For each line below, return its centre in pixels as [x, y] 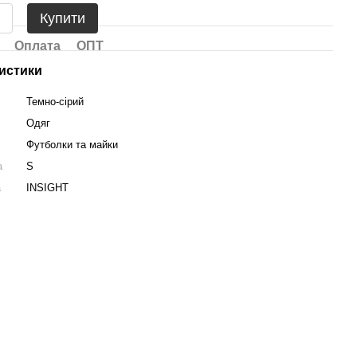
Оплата [38, 46]
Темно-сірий [55, 102]
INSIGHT [48, 188]
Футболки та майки [73, 145]
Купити [63, 18]
